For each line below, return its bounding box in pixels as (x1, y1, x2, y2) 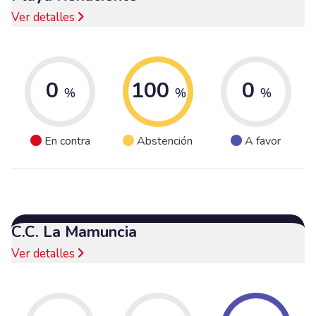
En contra (44, 133, 90, 150)
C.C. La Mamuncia (11, 221, 137, 243)
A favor (245, 133, 281, 150)
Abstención (137, 133, 193, 150)
